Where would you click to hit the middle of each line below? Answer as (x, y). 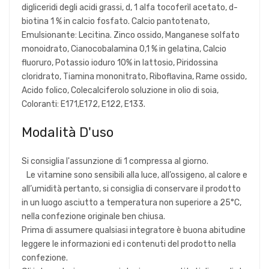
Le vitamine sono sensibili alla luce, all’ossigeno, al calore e (134, 175)
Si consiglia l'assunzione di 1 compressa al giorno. (115, 161)
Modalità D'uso (68, 132)
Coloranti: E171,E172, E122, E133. (83, 104)
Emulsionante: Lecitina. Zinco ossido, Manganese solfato (131, 35)
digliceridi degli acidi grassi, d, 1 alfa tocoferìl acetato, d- (130, 7)
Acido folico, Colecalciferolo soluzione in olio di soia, (120, 90)
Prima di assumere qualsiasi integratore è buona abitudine (134, 230)
